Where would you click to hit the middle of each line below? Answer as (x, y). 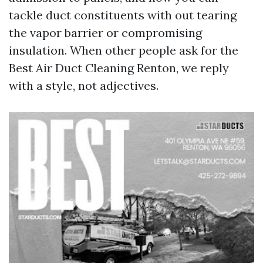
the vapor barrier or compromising (105, 33)
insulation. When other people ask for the (124, 50)
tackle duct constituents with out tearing (123, 15)
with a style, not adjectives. (84, 85)
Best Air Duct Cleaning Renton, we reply (119, 68)
